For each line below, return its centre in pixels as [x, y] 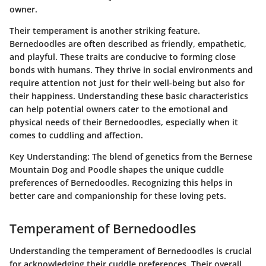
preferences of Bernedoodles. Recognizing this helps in [121, 182]
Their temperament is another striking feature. [105, 30]
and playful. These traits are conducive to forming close [123, 56]
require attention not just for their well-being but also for [127, 83]
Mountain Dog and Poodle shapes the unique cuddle [117, 169]
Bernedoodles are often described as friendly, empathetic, [128, 43]
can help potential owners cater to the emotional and [119, 109]
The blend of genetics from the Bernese [171, 156]
